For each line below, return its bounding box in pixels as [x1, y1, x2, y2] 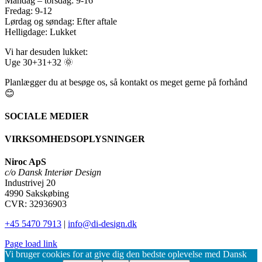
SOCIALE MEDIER [5, 111, 89, 121]
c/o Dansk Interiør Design [5, 167, 101, 178]
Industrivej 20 [5, 178, 56, 188]
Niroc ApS [5, 157, 46, 167]
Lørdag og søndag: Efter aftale [5, 16, 117, 26]
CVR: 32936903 [5, 199, 67, 209]
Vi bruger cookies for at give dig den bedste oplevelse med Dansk [5, 249, 247, 260]
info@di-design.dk [68, 219, 137, 229]
